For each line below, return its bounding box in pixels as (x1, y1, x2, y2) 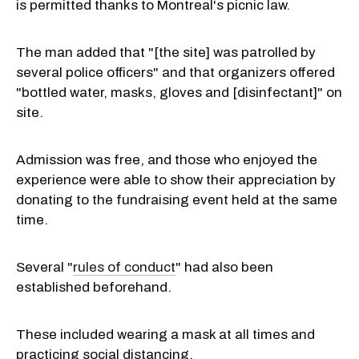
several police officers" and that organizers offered (16, 64, 335, 80)
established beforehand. (16, 279, 175, 295)
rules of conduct (73, 259, 175, 275)
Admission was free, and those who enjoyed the (16, 151, 317, 167)
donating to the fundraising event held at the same (16, 192, 337, 208)
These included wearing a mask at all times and (16, 326, 315, 342)
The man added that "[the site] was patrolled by (16, 44, 316, 60)
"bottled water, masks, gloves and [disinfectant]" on (16, 84, 342, 100)
